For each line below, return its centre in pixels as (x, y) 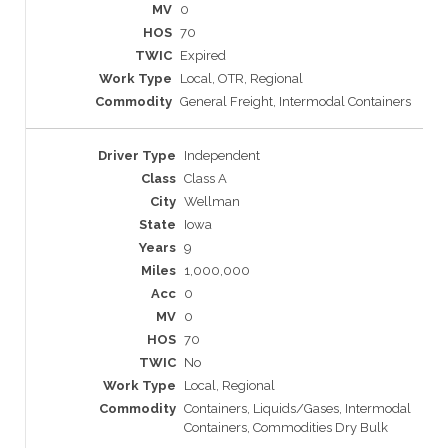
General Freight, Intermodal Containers (295, 102)
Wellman (212, 202)
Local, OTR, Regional (241, 79)
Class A (205, 179)
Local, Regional (229, 386)
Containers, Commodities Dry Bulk (286, 428)
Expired (203, 56)
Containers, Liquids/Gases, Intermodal (297, 409)
